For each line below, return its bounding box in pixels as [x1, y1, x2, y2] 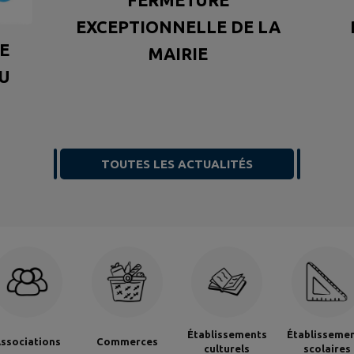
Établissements [186, 329, 267, 341]
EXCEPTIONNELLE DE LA [75, 17, 281, 36]
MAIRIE [148, 43, 209, 63]
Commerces [96, 336, 158, 348]
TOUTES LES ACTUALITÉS [101, 156, 253, 171]
